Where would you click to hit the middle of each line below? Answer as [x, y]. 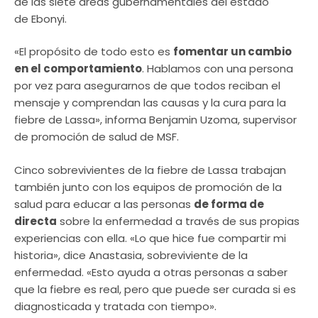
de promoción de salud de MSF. [97, 137]
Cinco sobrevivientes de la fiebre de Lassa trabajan [150, 170]
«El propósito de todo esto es [94, 52]
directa [35, 221]
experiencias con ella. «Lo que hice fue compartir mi [150, 238]
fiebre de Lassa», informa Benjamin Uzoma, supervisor [155, 120]
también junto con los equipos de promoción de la [148, 187]
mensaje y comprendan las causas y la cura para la [150, 103]
